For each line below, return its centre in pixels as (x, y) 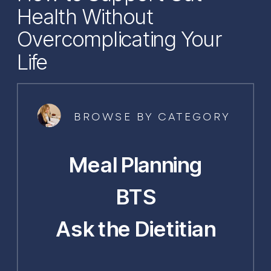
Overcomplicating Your (120, 39)
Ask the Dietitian (136, 228)
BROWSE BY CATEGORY (152, 117)
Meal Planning (135, 164)
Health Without (86, 16)
